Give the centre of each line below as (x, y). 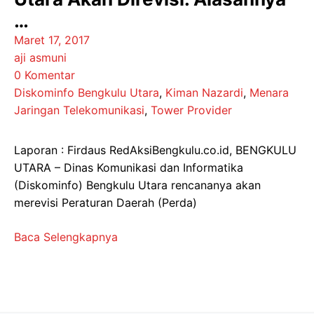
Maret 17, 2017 (52, 40)
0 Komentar (45, 75)
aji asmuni (40, 57)
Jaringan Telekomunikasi (79, 110)
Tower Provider (191, 110)
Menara (269, 93)
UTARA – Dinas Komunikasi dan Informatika (129, 168)
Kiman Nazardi (204, 93)
